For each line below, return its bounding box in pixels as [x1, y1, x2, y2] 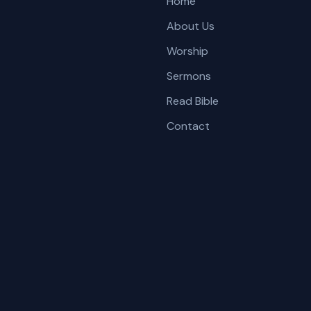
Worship [166, 44, 208, 58]
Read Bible [166, 94, 219, 108]
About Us [166, 19, 215, 33]
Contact [166, 119, 210, 133]
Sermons [166, 69, 211, 83]
